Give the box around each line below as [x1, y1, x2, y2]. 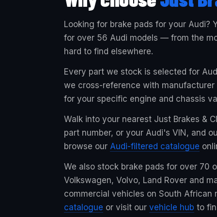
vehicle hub [149, 202, 194, 212]
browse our [64, 141, 110, 151]
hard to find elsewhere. [64, 46, 153, 56]
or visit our [103, 202, 149, 212]
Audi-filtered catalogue [110, 141, 200, 151]
